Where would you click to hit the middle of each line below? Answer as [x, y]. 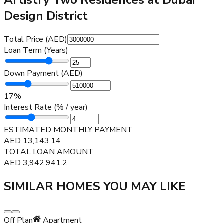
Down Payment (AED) [43, 73]
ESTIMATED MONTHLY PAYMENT [68, 130]
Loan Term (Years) [36, 50]
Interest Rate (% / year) [46, 107]
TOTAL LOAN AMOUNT [49, 152]
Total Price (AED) [36, 39]
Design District [46, 16]
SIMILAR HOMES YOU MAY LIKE [95, 186]
